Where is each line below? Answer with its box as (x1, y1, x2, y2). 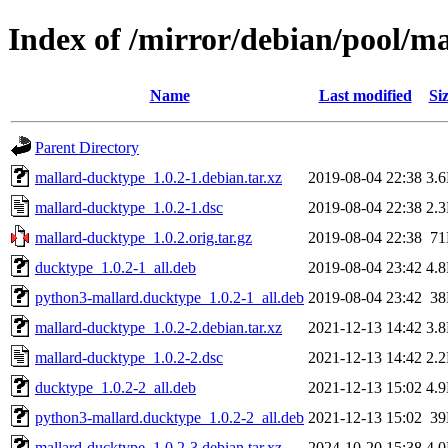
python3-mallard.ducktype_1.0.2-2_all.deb (35, 408, 304, 426)
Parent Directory (35, 138, 139, 156)
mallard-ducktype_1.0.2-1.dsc (35, 198, 223, 216)
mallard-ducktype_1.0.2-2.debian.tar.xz (35, 318, 282, 336)
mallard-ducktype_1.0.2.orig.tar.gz (35, 228, 252, 246)
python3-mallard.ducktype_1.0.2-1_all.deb (35, 288, 304, 306)
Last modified (318, 86, 412, 104)
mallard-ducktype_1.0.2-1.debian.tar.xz (35, 168, 282, 186)
